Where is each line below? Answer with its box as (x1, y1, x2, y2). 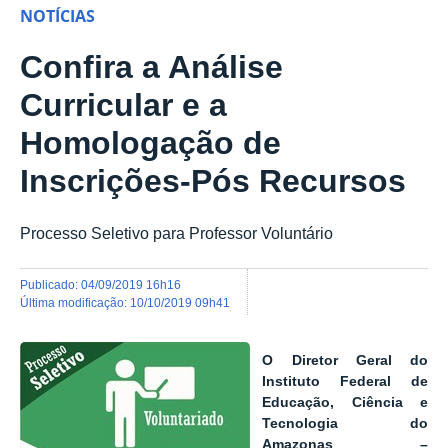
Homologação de (20, 125, 281, 162)
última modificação (29, 295, 124, 309)
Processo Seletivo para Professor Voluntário (20, 224, 333, 243)
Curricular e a (20, 87, 227, 124)
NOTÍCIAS (20, 5, 95, 28)
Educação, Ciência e (262, 395, 428, 411)
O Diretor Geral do (262, 353, 428, 369)
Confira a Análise (20, 49, 283, 86)
